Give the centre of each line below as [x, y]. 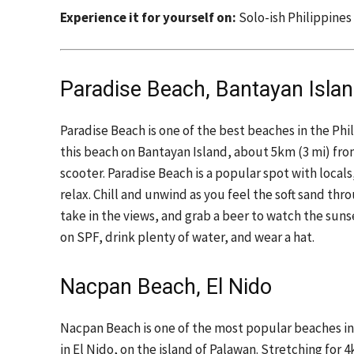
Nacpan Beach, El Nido [166, 287]
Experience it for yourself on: [148, 17]
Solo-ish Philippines [294, 17]
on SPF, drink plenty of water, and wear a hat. [187, 237]
